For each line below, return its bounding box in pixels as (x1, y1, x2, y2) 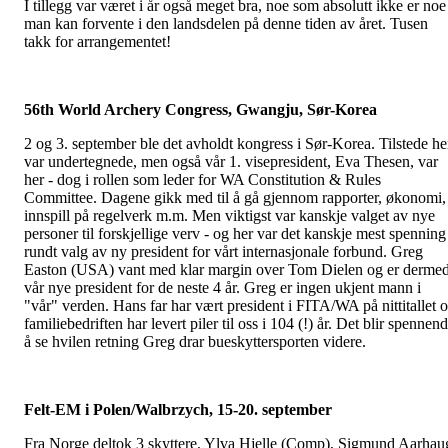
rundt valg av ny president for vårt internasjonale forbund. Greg (24, 243, 423, 261)
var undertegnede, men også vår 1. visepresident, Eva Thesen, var (24, 153, 438, 171)
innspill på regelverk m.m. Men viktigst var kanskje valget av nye (24, 207, 435, 225)
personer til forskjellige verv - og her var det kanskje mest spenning (24, 225, 446, 243)
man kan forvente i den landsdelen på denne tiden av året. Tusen (24, 15, 428, 33)
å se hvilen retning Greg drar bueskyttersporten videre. (24, 333, 366, 351)
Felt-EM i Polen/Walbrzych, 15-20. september (24, 401, 332, 419)
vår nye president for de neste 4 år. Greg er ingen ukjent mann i (24, 279, 421, 297)
